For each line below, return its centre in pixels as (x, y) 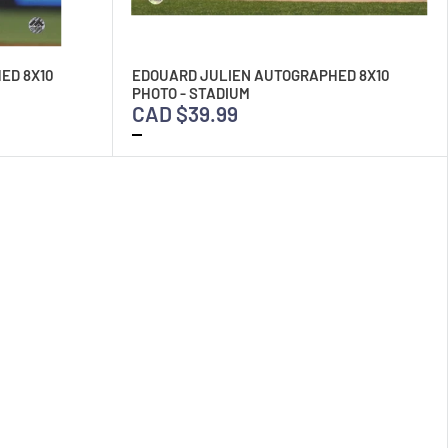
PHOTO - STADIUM (190, 92)
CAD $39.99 (184, 113)
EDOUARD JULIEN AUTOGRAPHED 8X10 (260, 74)
